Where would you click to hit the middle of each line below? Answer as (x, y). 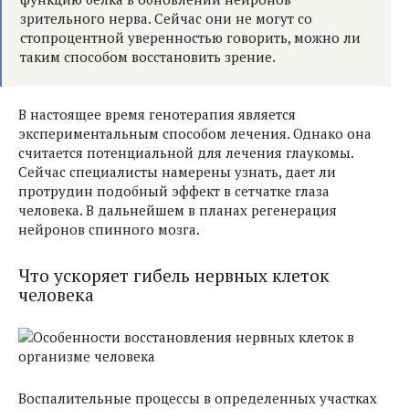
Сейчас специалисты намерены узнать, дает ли (177, 172)
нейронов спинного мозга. (109, 230)
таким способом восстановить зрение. (148, 57)
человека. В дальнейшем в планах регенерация (178, 210)
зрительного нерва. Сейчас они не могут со (166, 19)
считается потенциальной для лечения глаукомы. (186, 153)
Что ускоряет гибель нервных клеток (174, 275)
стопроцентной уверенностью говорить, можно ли (190, 38)
